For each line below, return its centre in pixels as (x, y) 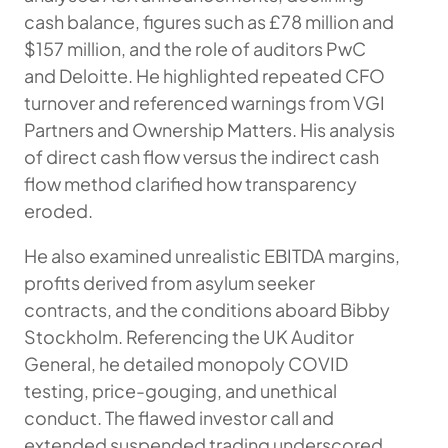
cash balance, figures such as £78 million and (209, 21)
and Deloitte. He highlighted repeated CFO (204, 75)
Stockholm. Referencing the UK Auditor (189, 336)
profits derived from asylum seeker (169, 282)
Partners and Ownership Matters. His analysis (209, 129)
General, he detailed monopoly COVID (186, 363)
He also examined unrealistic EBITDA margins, (212, 255)
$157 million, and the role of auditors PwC (195, 48)
